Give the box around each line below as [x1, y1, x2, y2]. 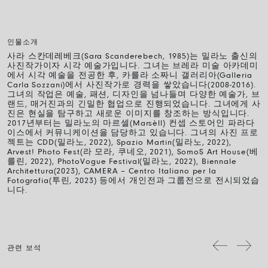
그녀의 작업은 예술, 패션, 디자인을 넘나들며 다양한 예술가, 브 [7, 91, 260, 100]
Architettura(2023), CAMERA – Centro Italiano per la [7, 167, 217, 176]
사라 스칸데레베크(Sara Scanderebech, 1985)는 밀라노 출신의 [7, 53, 258, 62]
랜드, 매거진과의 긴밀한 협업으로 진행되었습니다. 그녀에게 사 [7, 100, 261, 109]
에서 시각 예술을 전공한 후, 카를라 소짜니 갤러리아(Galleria [7, 72, 252, 81]
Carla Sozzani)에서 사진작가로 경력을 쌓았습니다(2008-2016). [7, 81, 256, 90]
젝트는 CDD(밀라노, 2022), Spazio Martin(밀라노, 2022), [7, 139, 232, 148]
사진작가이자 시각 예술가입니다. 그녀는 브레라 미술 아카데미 [7, 62, 259, 71]
